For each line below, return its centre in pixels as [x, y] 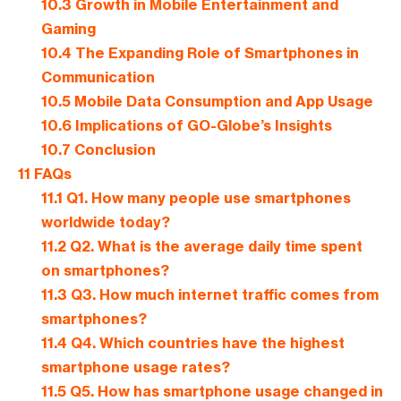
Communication [98, 77]
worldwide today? [105, 222]
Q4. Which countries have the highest [205, 343]
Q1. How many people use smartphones [206, 198]
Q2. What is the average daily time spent [214, 247]
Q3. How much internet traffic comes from [222, 295]
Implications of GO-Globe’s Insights [201, 126]
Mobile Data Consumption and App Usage [222, 102]
